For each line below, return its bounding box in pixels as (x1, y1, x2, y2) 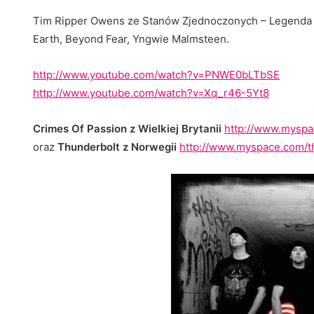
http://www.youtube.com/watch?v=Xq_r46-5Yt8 (33, 86, 269, 100)
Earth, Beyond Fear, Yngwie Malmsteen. (33, 32, 229, 46)
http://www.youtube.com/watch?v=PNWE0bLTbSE (33, 68, 280, 82)
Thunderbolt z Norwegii (57, 140, 177, 154)
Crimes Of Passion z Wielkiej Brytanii (33, 122, 221, 136)
